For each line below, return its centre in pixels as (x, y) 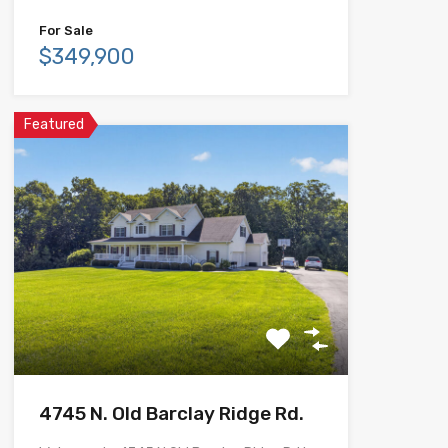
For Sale (65, 30)
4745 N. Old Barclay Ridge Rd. (171, 414)
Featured (53, 124)
